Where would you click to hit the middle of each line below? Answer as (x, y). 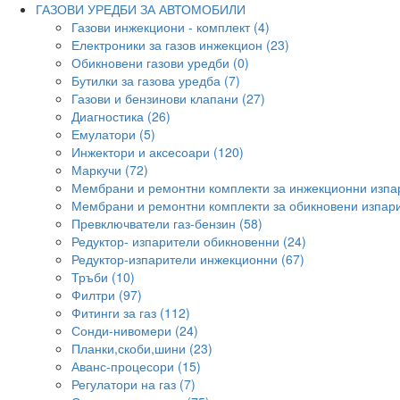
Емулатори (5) (113, 134)
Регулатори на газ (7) (133, 384)
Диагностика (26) (121, 116)
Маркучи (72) (110, 170)
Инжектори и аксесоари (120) (158, 152)
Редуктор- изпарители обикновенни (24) (189, 241)
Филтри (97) (107, 295)
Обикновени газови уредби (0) (160, 62)
